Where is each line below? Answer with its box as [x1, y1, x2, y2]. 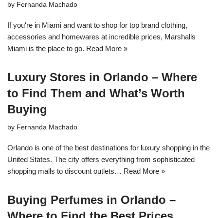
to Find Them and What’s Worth [7, 87, 185, 100]
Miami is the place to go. [7, 44, 86, 53]
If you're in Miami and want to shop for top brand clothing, [7, 21, 187, 30]
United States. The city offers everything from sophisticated [7, 155, 195, 164]
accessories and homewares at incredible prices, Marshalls [7, 33, 196, 41]
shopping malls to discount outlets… [7, 167, 124, 176]
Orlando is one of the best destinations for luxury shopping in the [7, 144, 210, 152]
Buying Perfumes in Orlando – [7, 193, 176, 207]
